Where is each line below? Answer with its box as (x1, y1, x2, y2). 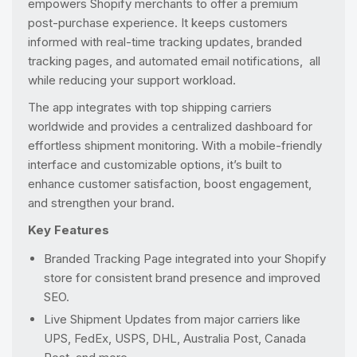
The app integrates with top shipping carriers (28, 100, 272, 115)
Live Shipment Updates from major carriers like (44, 312, 300, 327)
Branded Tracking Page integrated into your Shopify (44, 251, 326, 266)
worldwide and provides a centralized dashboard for (28, 119, 312, 134)
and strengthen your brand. (28, 195, 175, 210)
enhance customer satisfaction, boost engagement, (28, 176, 312, 191)
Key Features (28, 222, 109, 237)
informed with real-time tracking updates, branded (28, 34, 302, 49)
